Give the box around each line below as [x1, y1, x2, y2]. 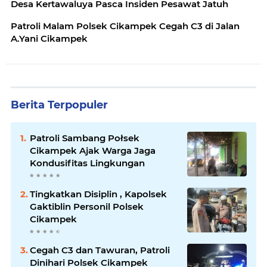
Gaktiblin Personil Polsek [30, 201, 144, 212]
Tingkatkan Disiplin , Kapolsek [30, 188, 167, 200]
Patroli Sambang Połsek [30, 132, 139, 144]
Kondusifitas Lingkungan [30, 157, 145, 169]
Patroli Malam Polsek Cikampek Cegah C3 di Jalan [11, 20, 240, 32]
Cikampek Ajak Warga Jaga [30, 145, 156, 156]
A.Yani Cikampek [11, 33, 88, 44]
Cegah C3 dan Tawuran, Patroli [30, 244, 170, 256]
